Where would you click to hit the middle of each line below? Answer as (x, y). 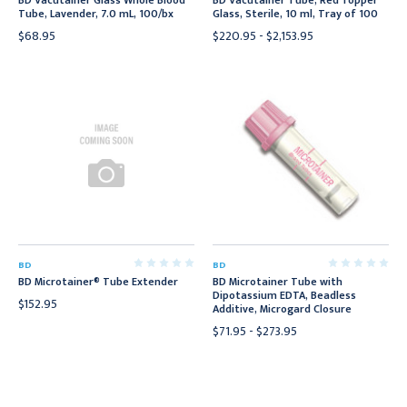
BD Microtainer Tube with (278, 282)
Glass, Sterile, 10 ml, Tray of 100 (295, 14)
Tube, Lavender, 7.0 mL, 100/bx (96, 14)
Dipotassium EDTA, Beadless (284, 295)
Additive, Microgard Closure (282, 309)
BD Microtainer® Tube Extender (98, 282)
